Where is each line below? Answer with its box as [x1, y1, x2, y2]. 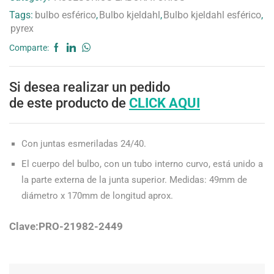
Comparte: [9, 42, 49, 53]
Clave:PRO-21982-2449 [9, 220, 123, 232]
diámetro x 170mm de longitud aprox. [21, 190, 173, 201]
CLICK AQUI [129, 94, 200, 111]
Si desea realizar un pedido [9, 78, 170, 95]
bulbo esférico [35, 9, 96, 21]
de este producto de [9, 94, 126, 111]
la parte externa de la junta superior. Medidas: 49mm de [21, 174, 247, 185]
